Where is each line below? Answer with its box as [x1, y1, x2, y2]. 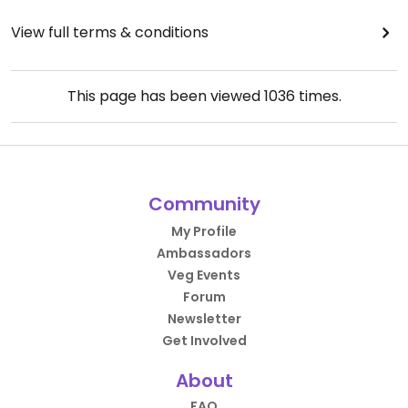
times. [294, 86, 342, 107]
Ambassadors [157, 244, 251, 263]
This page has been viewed [66, 86, 264, 107]
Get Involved [161, 331, 247, 351]
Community [148, 191, 260, 218]
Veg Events [168, 266, 240, 285]
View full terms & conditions [11, 22, 209, 44]
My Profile [171, 222, 237, 241]
